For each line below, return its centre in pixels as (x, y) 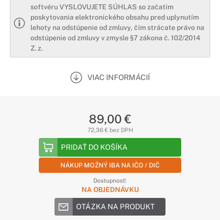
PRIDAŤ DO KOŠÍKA (94, 147)
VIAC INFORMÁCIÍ (119, 77)
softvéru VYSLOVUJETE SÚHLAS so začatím (102, 7)
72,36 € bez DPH (110, 130)
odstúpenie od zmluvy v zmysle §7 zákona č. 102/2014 (115, 38)
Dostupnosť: (110, 181)
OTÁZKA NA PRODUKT (115, 206)
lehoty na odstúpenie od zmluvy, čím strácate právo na (117, 27)
